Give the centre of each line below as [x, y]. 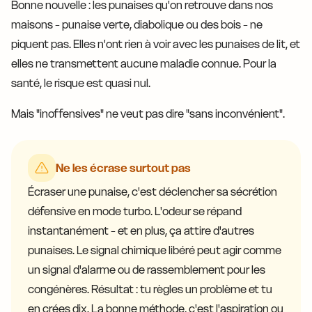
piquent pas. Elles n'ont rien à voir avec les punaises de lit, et [156, 44]
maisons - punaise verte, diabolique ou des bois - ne [137, 25]
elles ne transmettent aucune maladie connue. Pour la [144, 64]
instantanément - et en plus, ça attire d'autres [141, 231]
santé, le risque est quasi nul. [81, 83]
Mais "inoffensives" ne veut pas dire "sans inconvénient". [148, 114]
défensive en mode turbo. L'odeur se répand [135, 211]
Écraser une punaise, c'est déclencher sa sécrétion [153, 192]
